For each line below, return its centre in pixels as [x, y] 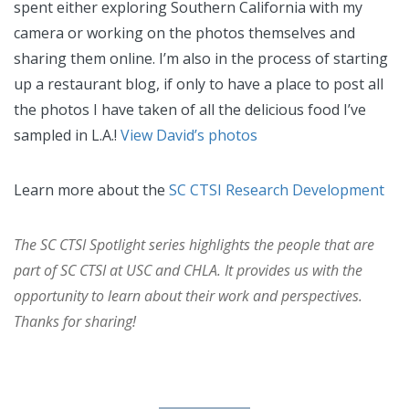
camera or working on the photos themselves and [184, 33]
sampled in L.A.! [67, 136]
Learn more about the [91, 190]
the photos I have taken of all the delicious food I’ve [190, 110]
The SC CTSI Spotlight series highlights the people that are [194, 245]
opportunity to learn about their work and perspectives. [188, 296]
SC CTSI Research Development [277, 190]
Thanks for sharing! [75, 322]
